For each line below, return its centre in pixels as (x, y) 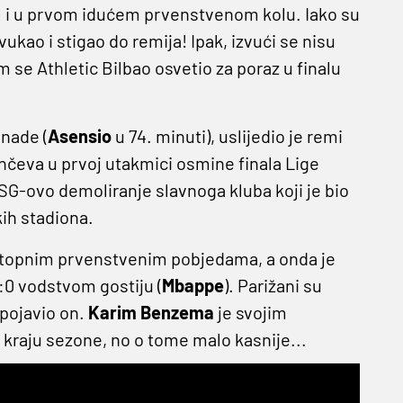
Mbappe (193, 286)
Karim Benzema (151, 313)
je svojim (250, 313)
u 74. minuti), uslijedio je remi (227, 136)
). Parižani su (273, 286)
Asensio (79, 136)
